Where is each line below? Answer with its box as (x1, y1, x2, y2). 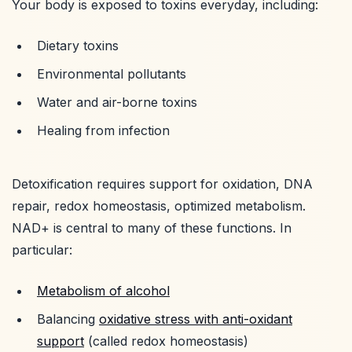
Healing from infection (37, 122, 170, 138)
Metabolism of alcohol (37, 282, 170, 299)
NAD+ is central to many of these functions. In (12, 219, 291, 236)
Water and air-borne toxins (37, 93, 197, 110)
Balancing (37, 310, 99, 327)
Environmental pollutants (37, 65, 186, 82)
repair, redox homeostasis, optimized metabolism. (12, 197, 306, 214)
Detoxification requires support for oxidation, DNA (12, 175, 313, 192)
